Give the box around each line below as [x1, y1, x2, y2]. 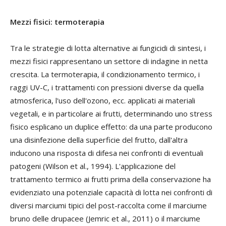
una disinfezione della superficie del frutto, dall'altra [10, 134, 188, 145]
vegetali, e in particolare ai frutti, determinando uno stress [10, 108, 212, 119]
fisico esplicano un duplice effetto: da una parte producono [10, 121, 212, 132]
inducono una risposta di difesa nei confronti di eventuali [10, 147, 203, 158]
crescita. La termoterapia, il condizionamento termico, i [10, 69, 200, 79]
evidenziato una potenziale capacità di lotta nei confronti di [10, 187, 212, 197]
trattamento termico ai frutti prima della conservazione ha [10, 174, 211, 184]
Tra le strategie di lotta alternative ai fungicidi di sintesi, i [10, 42, 206, 53]
